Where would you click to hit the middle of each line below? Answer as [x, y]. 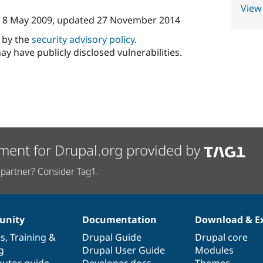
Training [28, 237]
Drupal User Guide [123, 250]
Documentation [119, 219]
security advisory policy [83, 39]
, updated [74, 20]
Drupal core [222, 237]
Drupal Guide [112, 237]
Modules [215, 250]
